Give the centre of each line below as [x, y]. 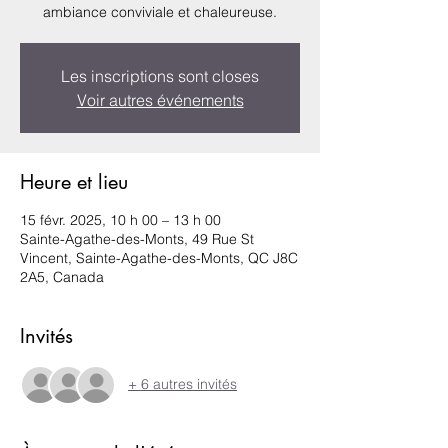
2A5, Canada [62, 276]
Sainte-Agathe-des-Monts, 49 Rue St [137, 238]
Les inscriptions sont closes [160, 75]
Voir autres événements [160, 99]
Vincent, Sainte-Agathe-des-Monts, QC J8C [159, 257]
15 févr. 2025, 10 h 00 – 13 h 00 [120, 219]
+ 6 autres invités [182, 384]
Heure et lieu [74, 181]
